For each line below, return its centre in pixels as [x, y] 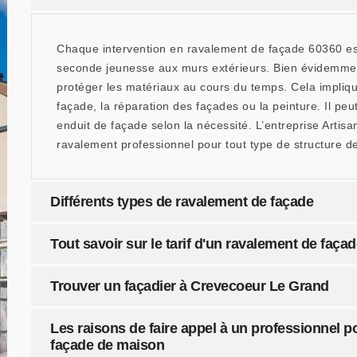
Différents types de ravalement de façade [182, 202]
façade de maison [107, 345]
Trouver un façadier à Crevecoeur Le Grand [190, 286]
